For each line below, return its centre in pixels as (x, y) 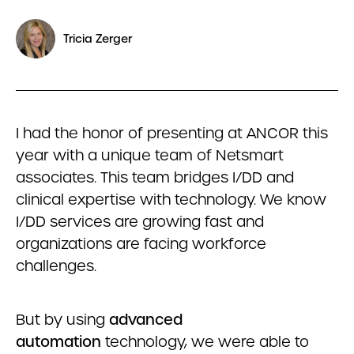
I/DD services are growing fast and (140, 222)
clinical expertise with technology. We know (171, 200)
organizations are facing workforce (141, 244)
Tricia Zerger (98, 39)
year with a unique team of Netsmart (150, 155)
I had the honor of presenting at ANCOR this (172, 133)
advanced (146, 320)
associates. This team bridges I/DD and (155, 177)
